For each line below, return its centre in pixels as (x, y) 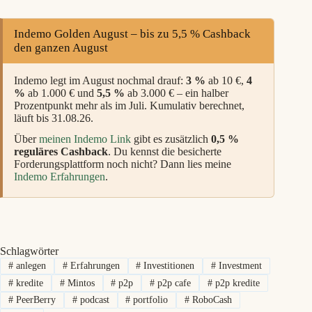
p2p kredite (236, 283)
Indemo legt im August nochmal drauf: (100, 81)
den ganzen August (61, 48)
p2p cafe (173, 283)
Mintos (79, 283)
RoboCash (211, 299)
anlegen (29, 266)
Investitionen (168, 266)
